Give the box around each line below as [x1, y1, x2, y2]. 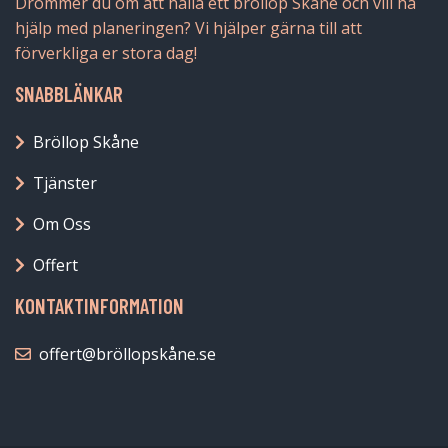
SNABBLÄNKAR [15, 81, 123, 107]
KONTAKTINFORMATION [15, 293, 184, 319]
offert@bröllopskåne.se [39, 343, 216, 366]
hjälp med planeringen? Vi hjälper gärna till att [15, 17, 362, 40]
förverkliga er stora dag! [15, 42, 197, 65]
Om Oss [33, 213, 91, 236]
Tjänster [33, 172, 97, 195]
